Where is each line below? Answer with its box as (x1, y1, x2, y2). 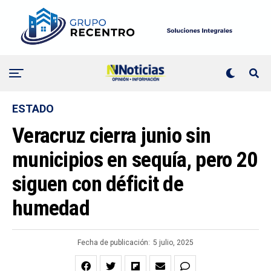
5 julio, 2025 (153, 238, 194, 247)
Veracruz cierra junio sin (12, 123, 211, 149)
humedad (12, 195, 94, 221)
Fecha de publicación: (77, 238, 150, 247)
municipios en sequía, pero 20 (12, 147, 258, 173)
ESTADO (12, 102, 54, 116)
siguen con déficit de (12, 171, 183, 197)
